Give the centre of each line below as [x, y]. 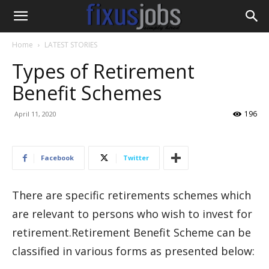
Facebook [57, 158]
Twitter [136, 158]
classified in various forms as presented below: [133, 251]
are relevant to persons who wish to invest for [132, 214]
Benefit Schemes [87, 93]
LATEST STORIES [71, 45]
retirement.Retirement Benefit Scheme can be [131, 232]
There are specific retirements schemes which [131, 195]
